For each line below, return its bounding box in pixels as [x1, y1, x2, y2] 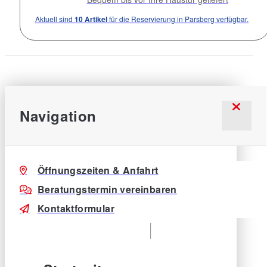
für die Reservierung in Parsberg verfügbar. [107, 13, 249, 24]
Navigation [20, 105, 97, 126]
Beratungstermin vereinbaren [38, 182, 177, 196]
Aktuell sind [35, 13, 74, 24]
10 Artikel [74, 13, 107, 24]
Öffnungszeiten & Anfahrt [38, 163, 159, 177]
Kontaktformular [38, 201, 114, 215]
